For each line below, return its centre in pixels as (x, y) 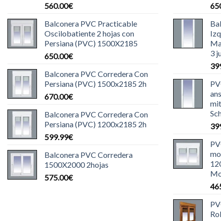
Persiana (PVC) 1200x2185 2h (95, 124)
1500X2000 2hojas (76, 164)
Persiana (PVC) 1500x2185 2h (95, 83)
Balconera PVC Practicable (91, 23)
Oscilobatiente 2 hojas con (89, 33)
